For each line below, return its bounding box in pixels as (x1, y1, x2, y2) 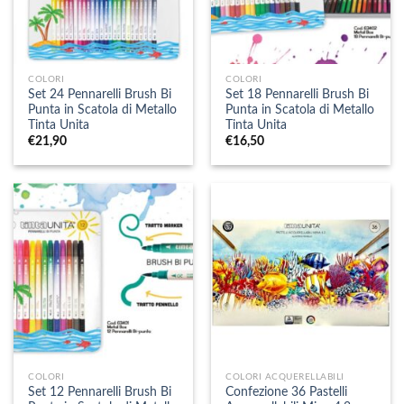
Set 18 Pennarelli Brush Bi (225, 87, 370, 101)
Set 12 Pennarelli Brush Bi (28, 386, 172, 399)
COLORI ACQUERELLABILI (225, 372, 344, 382)
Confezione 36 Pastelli (225, 386, 348, 399)
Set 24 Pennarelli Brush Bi (28, 87, 172, 101)
